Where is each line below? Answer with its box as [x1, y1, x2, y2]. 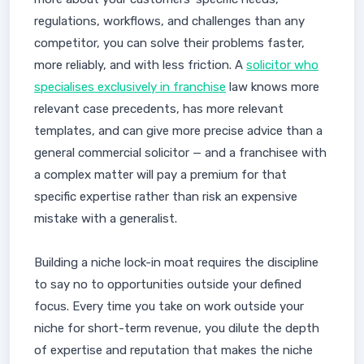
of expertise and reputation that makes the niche [34, 343, 313, 357]
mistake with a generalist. [34, 211, 177, 226]
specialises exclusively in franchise [34, 80, 226, 94]
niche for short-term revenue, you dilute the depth [34, 321, 319, 336]
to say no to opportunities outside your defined [34, 277, 301, 292]
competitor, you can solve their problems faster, [34, 36, 305, 50]
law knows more [226, 80, 319, 94]
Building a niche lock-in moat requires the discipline [34, 255, 318, 270]
